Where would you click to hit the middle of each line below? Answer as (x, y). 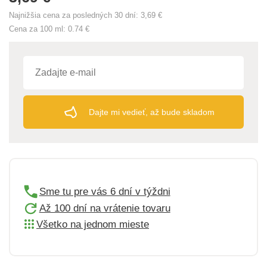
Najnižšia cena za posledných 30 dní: (75, 15)
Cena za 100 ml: (38, 29)
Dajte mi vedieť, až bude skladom (152, 112)
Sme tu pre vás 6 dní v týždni (105, 191)
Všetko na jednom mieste (93, 224)
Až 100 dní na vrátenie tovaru (105, 209)
